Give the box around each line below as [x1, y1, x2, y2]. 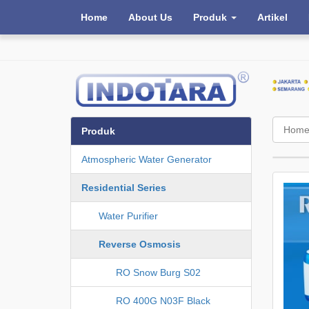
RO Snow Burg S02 [116, 266, 201, 278]
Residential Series [81, 181, 166, 193]
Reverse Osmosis [99, 238, 181, 250]
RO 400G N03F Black [116, 295, 210, 306]
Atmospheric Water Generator [81, 153, 212, 165]
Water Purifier [99, 210, 158, 221]
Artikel [257, 12, 288, 23]
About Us [128, 12, 172, 23]
